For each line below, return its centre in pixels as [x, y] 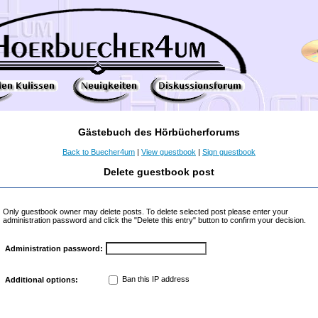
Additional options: [42, 280]
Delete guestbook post [159, 172]
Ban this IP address [155, 279]
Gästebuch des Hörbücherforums [159, 132]
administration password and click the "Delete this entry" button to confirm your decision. [154, 220]
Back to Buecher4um [99, 152]
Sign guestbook [229, 152]
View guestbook [169, 152]
